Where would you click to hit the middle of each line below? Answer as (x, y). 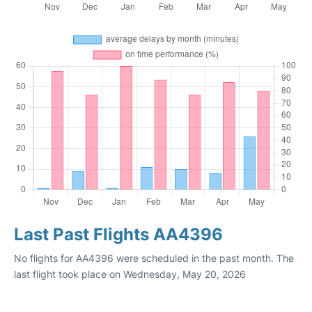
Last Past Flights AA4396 (118, 234)
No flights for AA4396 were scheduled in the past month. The (154, 258)
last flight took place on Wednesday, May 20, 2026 (130, 274)
